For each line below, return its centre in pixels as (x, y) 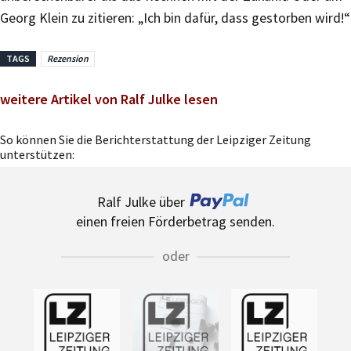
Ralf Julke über (141, 201)
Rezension (68, 58)
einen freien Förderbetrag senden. (175, 221)
